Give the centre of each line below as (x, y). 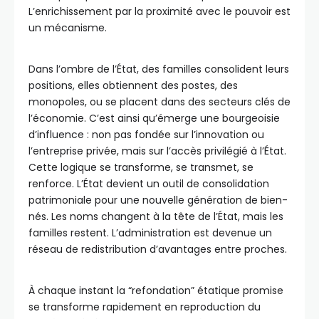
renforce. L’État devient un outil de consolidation (149, 184)
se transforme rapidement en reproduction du (145, 307)
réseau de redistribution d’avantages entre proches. (158, 250)
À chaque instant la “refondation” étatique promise (156, 291)
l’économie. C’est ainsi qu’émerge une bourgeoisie (154, 119)
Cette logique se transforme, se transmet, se (141, 168)
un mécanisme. (68, 28)
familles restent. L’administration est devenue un (150, 233)
